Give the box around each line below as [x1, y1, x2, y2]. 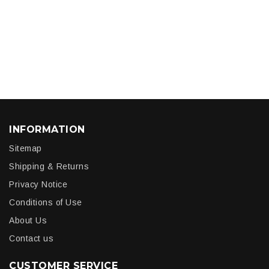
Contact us [9, 233, 53, 243]
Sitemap [9, 143, 42, 153]
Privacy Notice [9, 179, 67, 189]
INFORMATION [9, 123, 85, 135]
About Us [9, 215, 47, 225]
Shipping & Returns [9, 161, 89, 171]
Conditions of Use [9, 197, 82, 207]
